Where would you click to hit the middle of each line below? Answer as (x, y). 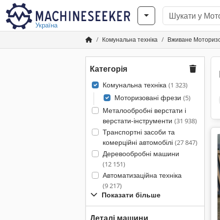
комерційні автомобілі (138, 142)
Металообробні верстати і (144, 110)
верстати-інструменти (138, 121)
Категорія (109, 69)
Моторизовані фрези (149, 97)
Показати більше (131, 195)
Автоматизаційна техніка (142, 175)
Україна (46, 25)
